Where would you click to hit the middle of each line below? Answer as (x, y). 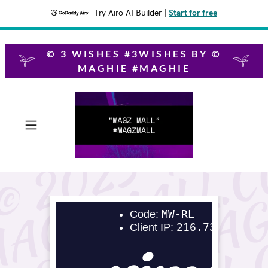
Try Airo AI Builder (128, 13)
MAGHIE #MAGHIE (134, 68)
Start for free (193, 13)
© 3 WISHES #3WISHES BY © (134, 54)
